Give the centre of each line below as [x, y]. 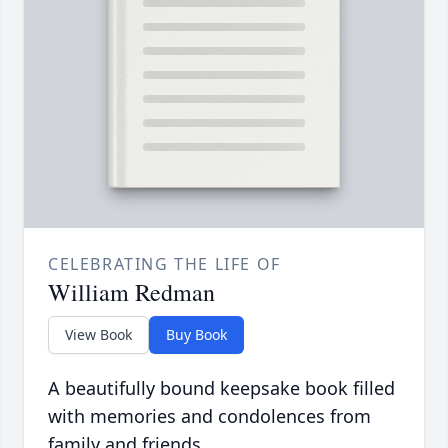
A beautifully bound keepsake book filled [221, 388]
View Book [98, 335]
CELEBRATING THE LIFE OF [164, 264]
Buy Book [196, 335]
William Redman [131, 292]
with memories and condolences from [209, 416]
